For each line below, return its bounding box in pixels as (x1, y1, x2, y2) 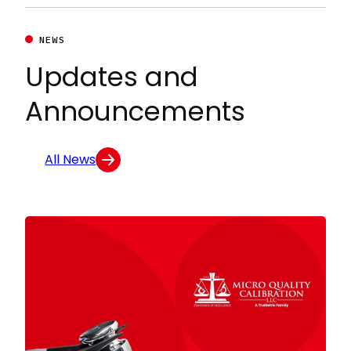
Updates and (25, 57, 198, 96)
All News (45, 150, 96, 168)
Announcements (25, 92, 245, 130)
